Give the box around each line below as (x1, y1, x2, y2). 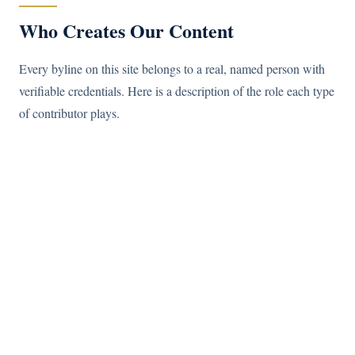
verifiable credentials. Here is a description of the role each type (19, 82, 334, 99)
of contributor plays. (19, 105, 120, 121)
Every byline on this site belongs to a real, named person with (19, 60, 325, 77)
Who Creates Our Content (19, 17, 234, 44)
